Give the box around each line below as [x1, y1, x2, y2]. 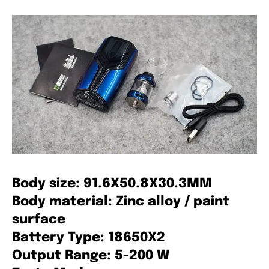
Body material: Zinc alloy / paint [12, 195, 229, 208]
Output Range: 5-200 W [12, 249, 169, 262]
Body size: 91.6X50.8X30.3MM [12, 177, 212, 190]
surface [12, 213, 65, 226]
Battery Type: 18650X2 [12, 231, 165, 244]
